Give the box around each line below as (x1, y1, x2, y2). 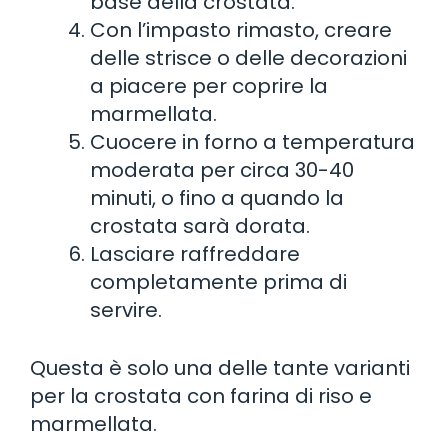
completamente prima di (90, 267, 347, 296)
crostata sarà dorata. (90, 211, 310, 240)
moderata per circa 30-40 (90, 155, 354, 184)
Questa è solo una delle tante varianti (30, 353, 410, 382)
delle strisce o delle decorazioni (90, 43, 407, 72)
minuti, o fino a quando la (90, 183, 344, 212)
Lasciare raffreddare (90, 239, 300, 268)
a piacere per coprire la (90, 71, 328, 100)
